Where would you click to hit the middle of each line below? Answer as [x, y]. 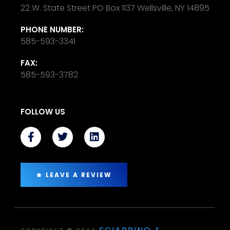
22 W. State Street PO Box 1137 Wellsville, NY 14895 [115, 8]
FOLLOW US [43, 111]
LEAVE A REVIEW [79, 175]
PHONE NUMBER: [52, 29]
